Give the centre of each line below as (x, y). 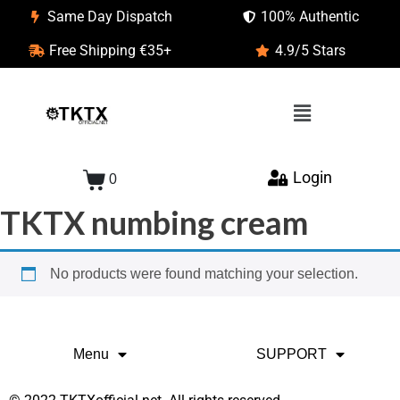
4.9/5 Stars (310, 50)
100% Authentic (310, 17)
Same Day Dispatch (110, 17)
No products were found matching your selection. (204, 273)
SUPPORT (291, 354)
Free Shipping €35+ (110, 50)
